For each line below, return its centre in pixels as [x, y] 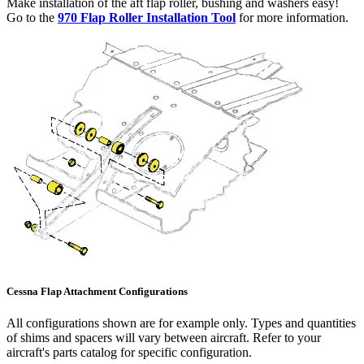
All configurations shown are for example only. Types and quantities [181, 323]
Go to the [32, 18]
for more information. [294, 18]
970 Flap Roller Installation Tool [147, 18]
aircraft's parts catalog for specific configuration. [129, 353]
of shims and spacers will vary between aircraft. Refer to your [164, 338]
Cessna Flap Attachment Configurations [97, 292]
